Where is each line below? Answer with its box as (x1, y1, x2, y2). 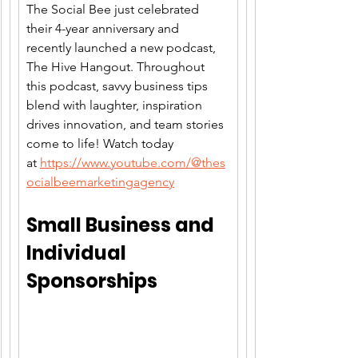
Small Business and (26, 212, 218, 239)
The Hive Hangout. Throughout (26, 59, 208, 75)
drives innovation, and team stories (26, 117, 227, 133)
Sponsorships (26, 268, 157, 295)
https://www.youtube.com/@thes (40, 155, 225, 171)
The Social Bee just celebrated (26, 2, 202, 18)
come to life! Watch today (26, 136, 177, 152)
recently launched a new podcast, (26, 40, 219, 56)
